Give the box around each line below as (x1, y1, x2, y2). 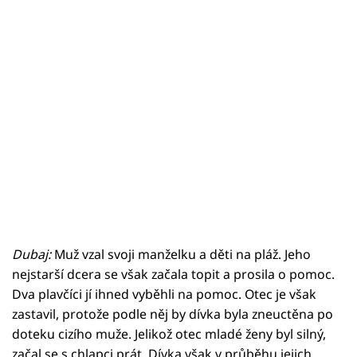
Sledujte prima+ (24, 71, 145, 92)
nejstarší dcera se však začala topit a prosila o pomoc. (12, 265, 335, 283)
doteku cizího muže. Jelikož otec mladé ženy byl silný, (12, 324, 326, 343)
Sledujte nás (12, 181, 81, 198)
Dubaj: (12, 245, 54, 263)
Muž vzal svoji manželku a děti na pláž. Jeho (54, 245, 311, 263)
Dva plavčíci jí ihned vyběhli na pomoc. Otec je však (12, 284, 316, 303)
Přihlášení (36, 120, 116, 140)
